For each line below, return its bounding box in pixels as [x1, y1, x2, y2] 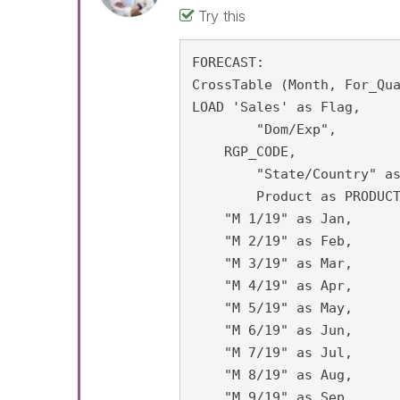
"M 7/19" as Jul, [192, 345, 354, 361]
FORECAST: [192, 54, 265, 71]
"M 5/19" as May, [192, 300, 354, 316]
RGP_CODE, [192, 144, 297, 160]
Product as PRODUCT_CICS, [192, 188, 257, 204]
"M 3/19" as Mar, [192, 255, 354, 271]
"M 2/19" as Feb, [192, 233, 354, 249]
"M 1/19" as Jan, [192, 211, 354, 227]
